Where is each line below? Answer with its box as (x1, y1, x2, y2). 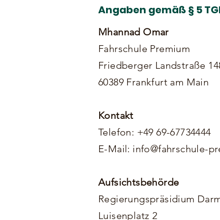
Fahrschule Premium (98, 43, 191, 55)
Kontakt (98, 110, 134, 121)
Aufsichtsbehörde (98, 176, 179, 188)
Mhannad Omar (98, 26, 169, 38)
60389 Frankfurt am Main (98, 76, 209, 88)
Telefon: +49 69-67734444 (98, 126, 211, 138)
